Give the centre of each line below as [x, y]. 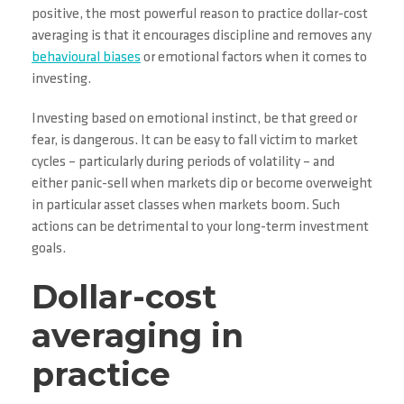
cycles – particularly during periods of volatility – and [183, 162]
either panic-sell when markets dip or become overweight [202, 184]
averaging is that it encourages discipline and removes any [202, 36]
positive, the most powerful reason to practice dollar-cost [200, 14]
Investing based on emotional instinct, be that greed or [194, 119]
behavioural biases [86, 58]
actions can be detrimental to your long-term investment [200, 227]
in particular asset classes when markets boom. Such [186, 206]
